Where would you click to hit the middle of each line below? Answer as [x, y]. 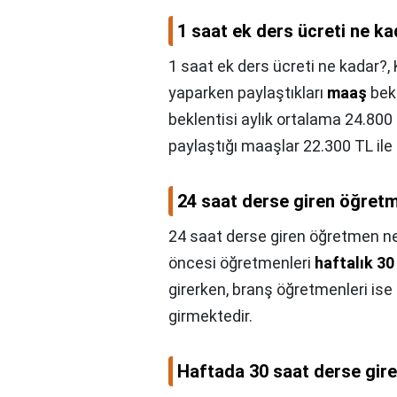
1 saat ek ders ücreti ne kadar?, [281, 66]
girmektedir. [210, 316]
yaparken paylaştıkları [248, 93]
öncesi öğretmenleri [241, 263]
